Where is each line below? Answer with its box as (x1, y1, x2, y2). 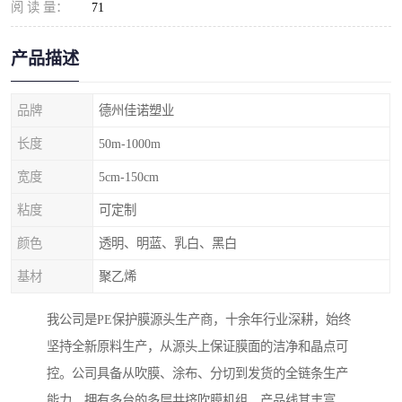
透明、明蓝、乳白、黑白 (99, 236, 237, 250)
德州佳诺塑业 (99, 103, 174, 118)
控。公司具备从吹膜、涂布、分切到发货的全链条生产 (47, 366, 348, 381)
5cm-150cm (99, 170, 159, 184)
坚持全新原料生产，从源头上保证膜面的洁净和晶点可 (47, 339, 348, 354)
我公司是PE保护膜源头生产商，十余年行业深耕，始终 (47, 312, 351, 328)
